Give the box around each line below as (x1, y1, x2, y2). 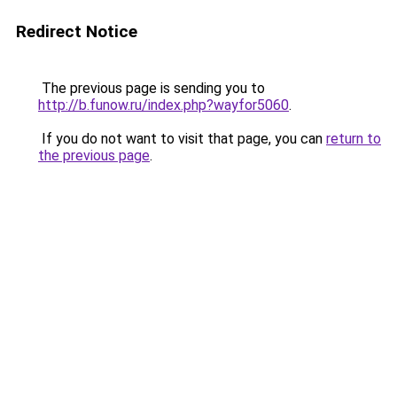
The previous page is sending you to (38, 80, 265, 97)
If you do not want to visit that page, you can (38, 130, 326, 147)
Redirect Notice (16, 21, 137, 42)
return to (326, 130, 381, 147)
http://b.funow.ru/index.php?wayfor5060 (38, 97, 289, 113)
